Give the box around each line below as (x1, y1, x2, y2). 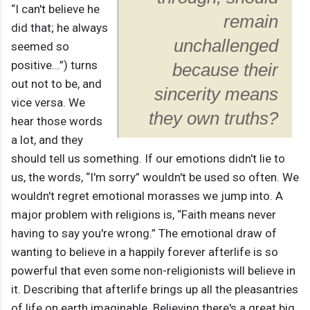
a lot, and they (11, 133, 83, 147)
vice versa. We (11, 95, 85, 110)
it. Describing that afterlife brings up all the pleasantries (11, 282, 298, 297)
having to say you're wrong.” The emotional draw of (11, 226, 277, 241)
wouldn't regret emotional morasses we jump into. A (11, 189, 283, 203)
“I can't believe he (11, 2, 100, 17)
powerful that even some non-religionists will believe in (11, 264, 295, 278)
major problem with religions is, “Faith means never (11, 208, 276, 222)
